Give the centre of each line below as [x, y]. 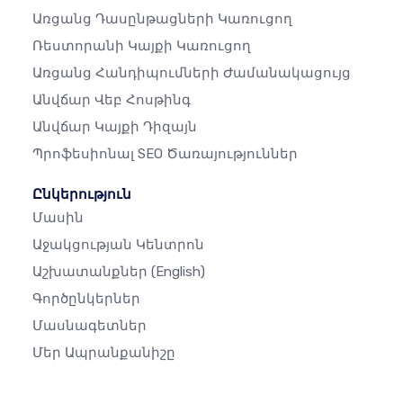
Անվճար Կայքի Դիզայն [115, 127]
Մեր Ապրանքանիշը [104, 353]
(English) [178, 272]
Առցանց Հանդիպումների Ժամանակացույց [192, 73]
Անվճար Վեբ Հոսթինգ [112, 100]
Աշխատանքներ [92, 272]
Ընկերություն [82, 195]
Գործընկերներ [86, 299]
